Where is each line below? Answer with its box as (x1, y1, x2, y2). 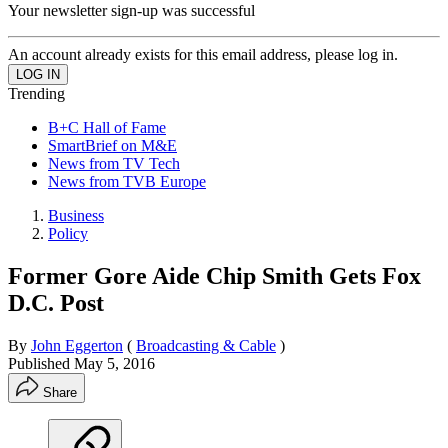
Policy (48, 224, 88, 242)
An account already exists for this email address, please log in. (8, 45, 398, 63)
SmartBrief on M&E (48, 136, 177, 154)
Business (48, 206, 104, 224)
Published (8, 354, 74, 372)
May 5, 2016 (74, 354, 155, 372)
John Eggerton (31, 336, 123, 354)
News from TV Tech (48, 154, 180, 172)
